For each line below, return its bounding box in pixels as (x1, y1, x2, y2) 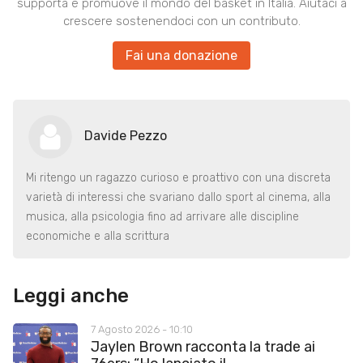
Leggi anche (13, 284, 129, 307)
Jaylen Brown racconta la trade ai (91, 337, 315, 356)
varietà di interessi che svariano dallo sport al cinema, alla (26, 190, 331, 204)
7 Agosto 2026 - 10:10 (91, 323, 193, 336)
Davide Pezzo (84, 127, 167, 143)
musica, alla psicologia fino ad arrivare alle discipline (26, 209, 299, 224)
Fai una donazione (126, 47, 237, 63)
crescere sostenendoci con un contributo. (62, 13, 301, 28)
